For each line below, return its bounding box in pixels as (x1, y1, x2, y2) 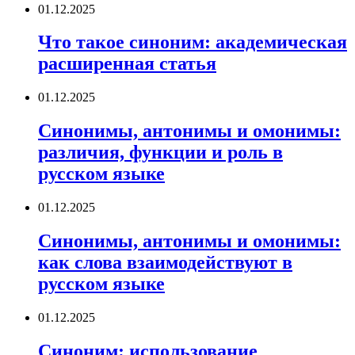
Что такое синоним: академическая (38, 32, 347, 53)
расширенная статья (38, 53, 216, 74)
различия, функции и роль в (38, 142, 283, 163)
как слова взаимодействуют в (38, 252, 292, 273)
